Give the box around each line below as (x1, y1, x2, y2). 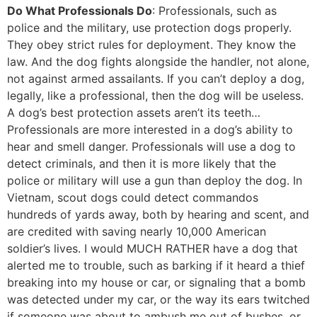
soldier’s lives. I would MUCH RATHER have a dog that (7, 241, 298, 256)
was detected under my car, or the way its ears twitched (7, 292, 310, 307)
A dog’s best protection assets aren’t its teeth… (7, 105, 260, 120)
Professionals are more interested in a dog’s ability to (7, 122, 293, 137)
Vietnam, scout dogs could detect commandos (7, 190, 258, 205)
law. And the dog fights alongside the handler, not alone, (7, 54, 309, 69)
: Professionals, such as (152, 4, 277, 18)
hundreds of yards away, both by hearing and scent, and (7, 207, 309, 222)
